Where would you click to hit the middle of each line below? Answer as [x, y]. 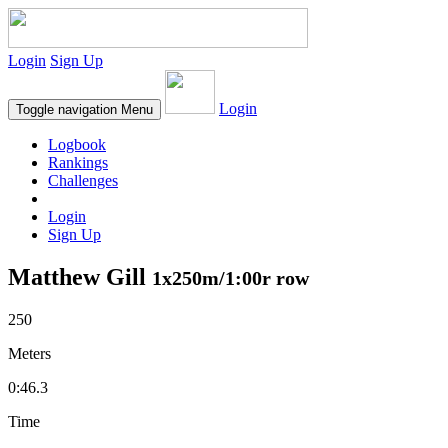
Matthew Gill [80, 276]
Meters [29, 353]
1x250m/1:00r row [230, 277]
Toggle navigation [66, 109]
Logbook [77, 144]
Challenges [83, 180]
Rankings [78, 162]
